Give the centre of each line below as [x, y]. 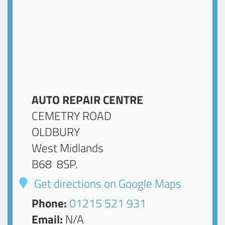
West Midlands [68, 148]
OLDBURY [56, 132]
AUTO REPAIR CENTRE [88, 99]
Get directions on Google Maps [107, 183]
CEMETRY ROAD [72, 116]
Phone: [49, 203]
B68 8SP [54, 164]
